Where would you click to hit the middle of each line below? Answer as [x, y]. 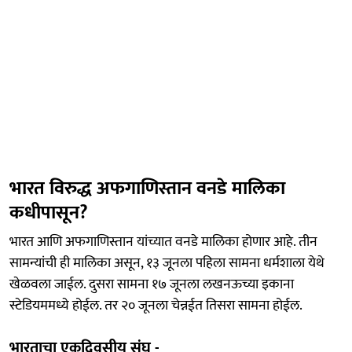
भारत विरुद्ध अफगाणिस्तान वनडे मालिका [147, 188]
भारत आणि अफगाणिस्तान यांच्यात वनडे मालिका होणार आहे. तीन [163, 242]
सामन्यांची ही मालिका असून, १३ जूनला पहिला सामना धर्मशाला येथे [167, 263]
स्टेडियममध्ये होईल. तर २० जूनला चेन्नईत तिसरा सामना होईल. [156, 305]
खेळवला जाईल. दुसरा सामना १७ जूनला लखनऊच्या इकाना [152, 284]
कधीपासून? [49, 213]
